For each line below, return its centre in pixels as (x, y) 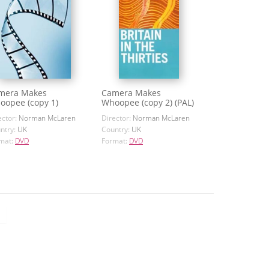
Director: (117, 118)
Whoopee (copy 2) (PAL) (148, 103)
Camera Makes (131, 93)
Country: (116, 130)
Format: (115, 141)
